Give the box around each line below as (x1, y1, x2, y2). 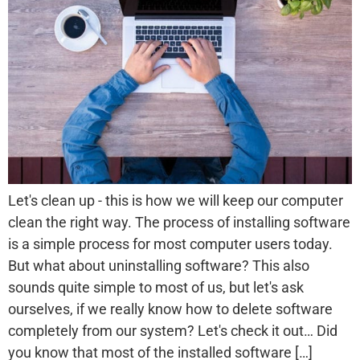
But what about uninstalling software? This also (8, 257, 309, 275)
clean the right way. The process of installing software (8, 214, 350, 231)
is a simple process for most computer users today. (8, 235, 333, 253)
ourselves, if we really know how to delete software (8, 301, 333, 318)
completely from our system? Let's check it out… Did (8, 322, 337, 340)
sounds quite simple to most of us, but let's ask (8, 279, 304, 297)
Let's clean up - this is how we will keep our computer (8, 192, 343, 210)
